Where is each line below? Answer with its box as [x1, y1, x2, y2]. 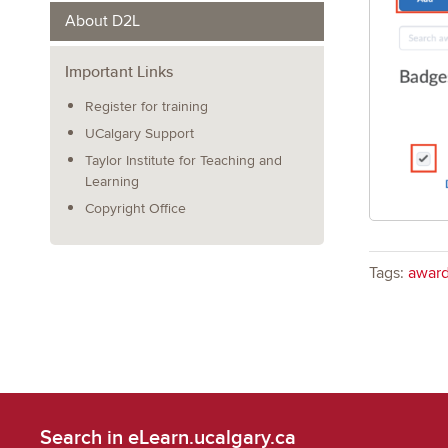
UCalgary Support [85, 125, 194, 142]
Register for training [85, 98, 208, 115]
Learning [85, 173, 139, 190]
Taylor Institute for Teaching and [85, 152, 282, 169]
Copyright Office [85, 200, 186, 217]
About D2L [65, 11, 140, 31]
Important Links [65, 60, 173, 83]
